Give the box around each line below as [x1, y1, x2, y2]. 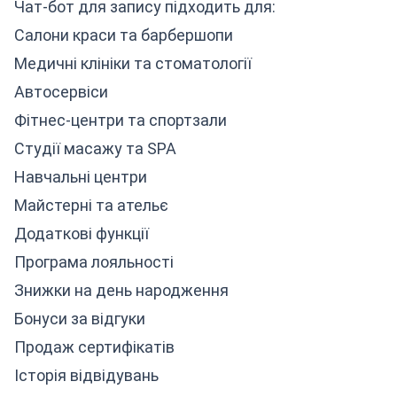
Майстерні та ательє [14, 196, 168, 214]
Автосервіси [14, 82, 108, 101]
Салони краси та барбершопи [14, 26, 233, 44]
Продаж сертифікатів [14, 338, 175, 356]
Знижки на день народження [14, 281, 229, 300]
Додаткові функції [14, 224, 149, 243]
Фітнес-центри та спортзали [14, 111, 227, 129]
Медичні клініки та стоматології [14, 54, 252, 73]
